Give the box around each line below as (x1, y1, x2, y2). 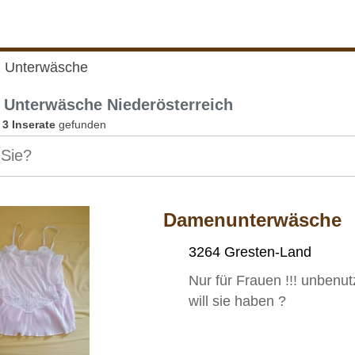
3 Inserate (2, 117, 55, 131)
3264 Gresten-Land (189, 243, 312, 260)
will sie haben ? (189, 292, 287, 309)
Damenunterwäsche (163, 208, 342, 231)
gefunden (55, 117, 106, 131)
